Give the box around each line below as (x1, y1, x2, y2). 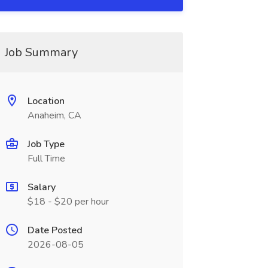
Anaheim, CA (27, 109, 81, 122)
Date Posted (27, 224, 83, 237)
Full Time (27, 152, 65, 165)
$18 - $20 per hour (27, 195, 109, 208)
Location (27, 95, 65, 108)
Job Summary (4, 44, 78, 60)
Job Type (27, 138, 65, 151)
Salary (27, 181, 56, 194)
